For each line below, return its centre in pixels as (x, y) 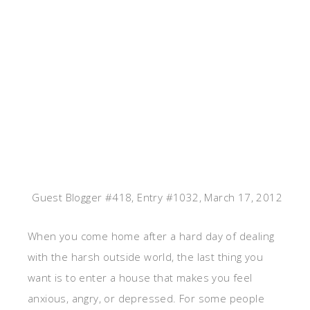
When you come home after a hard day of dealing (151, 236)
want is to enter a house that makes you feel (140, 278)
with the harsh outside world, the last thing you (146, 257)
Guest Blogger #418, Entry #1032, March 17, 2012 (155, 198)
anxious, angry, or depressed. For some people (146, 299)
